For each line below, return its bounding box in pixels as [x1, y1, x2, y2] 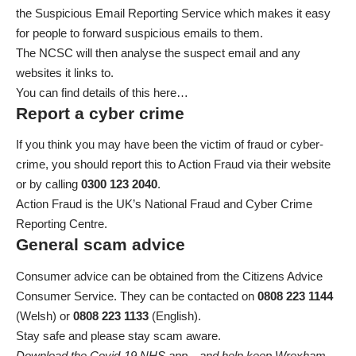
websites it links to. [16, 65, 114, 79]
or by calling [16, 177, 81, 192]
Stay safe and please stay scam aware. [16, 328, 221, 342]
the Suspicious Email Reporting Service [16, 6, 221, 20]
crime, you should [16, 157, 111, 172]
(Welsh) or [16, 308, 73, 323]
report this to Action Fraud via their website [111, 157, 331, 172]
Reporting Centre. [16, 217, 107, 231]
